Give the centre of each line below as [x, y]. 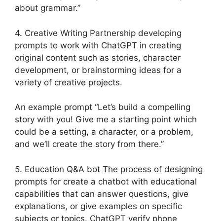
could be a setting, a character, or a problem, [104, 132]
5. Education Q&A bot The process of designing [109, 169]
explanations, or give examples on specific [98, 206]
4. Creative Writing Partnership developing [98, 33]
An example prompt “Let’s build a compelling [103, 107]
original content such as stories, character [98, 57]
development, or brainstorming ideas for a [98, 70]
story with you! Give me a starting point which [106, 120]
